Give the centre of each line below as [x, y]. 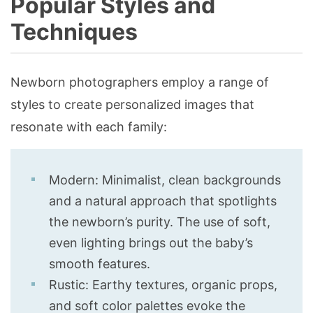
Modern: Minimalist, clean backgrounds [165, 180]
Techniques [74, 32]
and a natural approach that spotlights [163, 201]
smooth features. [100, 264]
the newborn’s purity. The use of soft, [160, 222]
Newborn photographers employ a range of [140, 82]
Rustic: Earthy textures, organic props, [163, 285]
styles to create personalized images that [132, 105]
